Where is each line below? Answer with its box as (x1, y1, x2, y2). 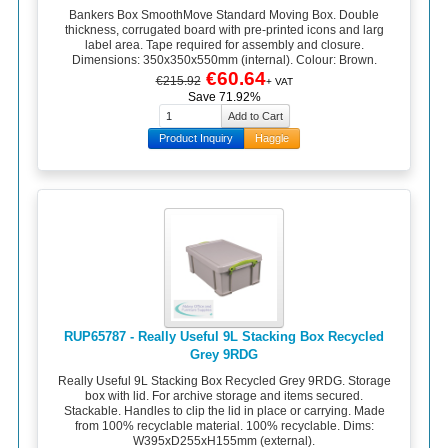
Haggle (255, 132, 289, 145)
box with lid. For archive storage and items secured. (85, 388, 363, 403)
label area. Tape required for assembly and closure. (84, 38, 364, 53)
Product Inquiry (159, 132, 233, 145)
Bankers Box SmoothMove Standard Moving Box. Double (69, 8, 379, 23)
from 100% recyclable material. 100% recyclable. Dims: (74, 418, 374, 433)
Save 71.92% (187, 90, 261, 105)
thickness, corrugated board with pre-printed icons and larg (64, 23, 384, 38)
